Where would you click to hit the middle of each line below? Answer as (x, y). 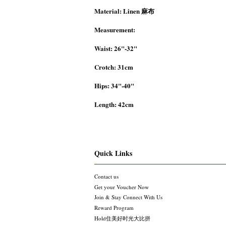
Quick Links (113, 153)
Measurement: (115, 29)
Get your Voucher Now (122, 187)
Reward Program (114, 208)
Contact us (106, 176)
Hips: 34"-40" (114, 85)
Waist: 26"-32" (116, 48)
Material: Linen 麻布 (124, 11)
